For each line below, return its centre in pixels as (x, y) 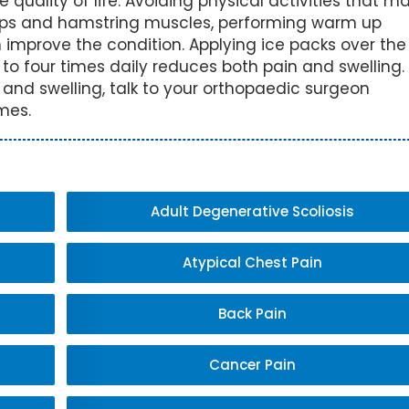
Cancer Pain (252, 365)
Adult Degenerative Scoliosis (252, 211)
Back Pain (252, 314)
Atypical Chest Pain (252, 262)
